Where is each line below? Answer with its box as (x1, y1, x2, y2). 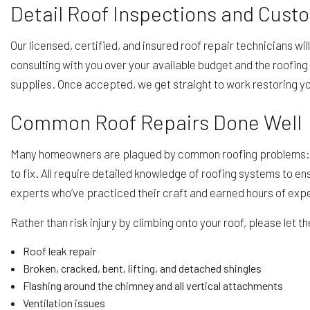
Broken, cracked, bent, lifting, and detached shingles (22, 261, 262, 275)
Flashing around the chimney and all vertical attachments (22, 278, 283, 292)
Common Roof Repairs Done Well (10, 109, 302, 134)
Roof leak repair (22, 244, 96, 257)
